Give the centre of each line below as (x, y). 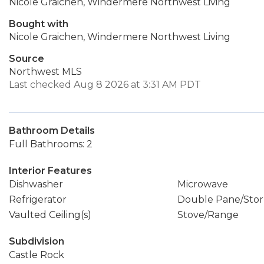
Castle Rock (37, 255)
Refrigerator (38, 199)
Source (27, 59)
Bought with (39, 24)
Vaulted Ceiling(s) (50, 215)
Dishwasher (36, 184)
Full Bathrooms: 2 (51, 144)
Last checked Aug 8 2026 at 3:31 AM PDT (105, 85)
